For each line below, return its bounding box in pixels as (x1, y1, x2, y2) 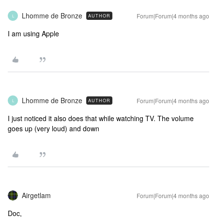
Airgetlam (22, 190, 51, 200)
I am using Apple (8, 29, 59, 38)
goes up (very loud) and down (8, 124, 99, 133)
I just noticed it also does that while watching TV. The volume (8, 113, 194, 123)
